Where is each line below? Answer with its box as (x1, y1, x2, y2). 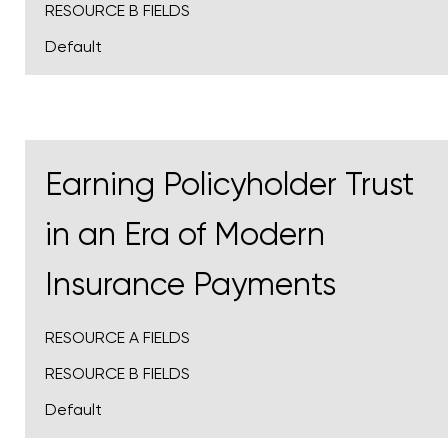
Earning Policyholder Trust (45, 166, 414, 204)
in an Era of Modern (45, 216, 325, 254)
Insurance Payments (45, 266, 344, 304)
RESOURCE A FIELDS (45, 328, 190, 348)
